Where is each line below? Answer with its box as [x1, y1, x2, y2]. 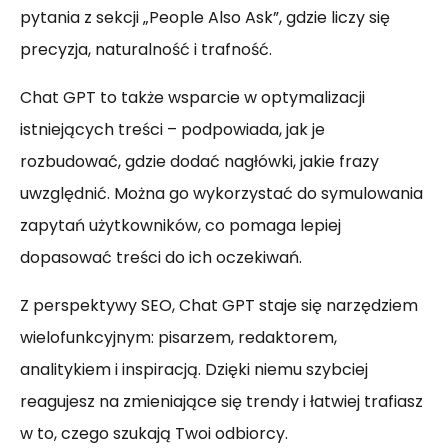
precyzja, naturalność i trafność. [20, 38, 272, 62]
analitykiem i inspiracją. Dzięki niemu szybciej [20, 358, 368, 382]
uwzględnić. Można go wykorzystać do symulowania [20, 182, 423, 206]
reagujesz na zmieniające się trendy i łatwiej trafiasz [20, 390, 423, 414]
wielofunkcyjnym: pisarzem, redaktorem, [20, 326, 337, 350]
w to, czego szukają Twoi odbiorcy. [20, 422, 288, 446]
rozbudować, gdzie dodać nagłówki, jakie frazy [20, 150, 379, 174]
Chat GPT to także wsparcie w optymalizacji [20, 86, 365, 110]
